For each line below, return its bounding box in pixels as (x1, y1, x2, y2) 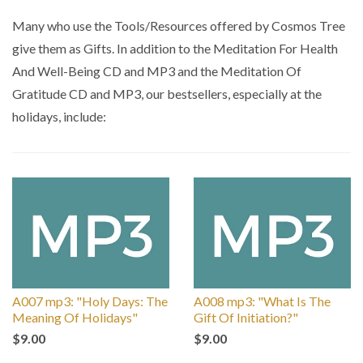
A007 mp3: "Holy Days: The (12, 293, 168, 309)
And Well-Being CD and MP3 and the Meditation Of (12, 63, 301, 79)
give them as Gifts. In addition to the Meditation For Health (12, 41, 338, 56)
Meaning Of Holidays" (12, 310, 138, 325)
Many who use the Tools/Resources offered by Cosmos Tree (12, 18, 345, 33)
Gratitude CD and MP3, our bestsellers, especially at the (12, 86, 322, 101)
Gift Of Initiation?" (194, 310, 298, 325)
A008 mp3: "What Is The (194, 293, 331, 309)
